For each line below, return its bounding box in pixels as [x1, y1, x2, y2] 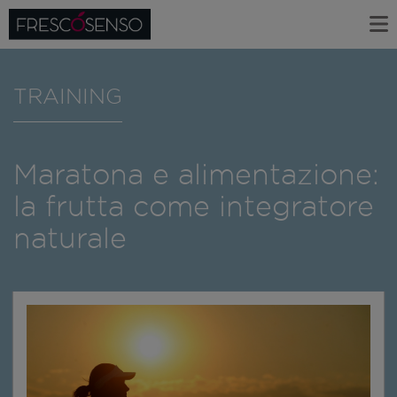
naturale [13, 222, 127, 254]
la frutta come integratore [13, 191, 374, 222]
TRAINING [13, 83, 122, 107]
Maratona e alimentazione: [13, 159, 379, 191]
